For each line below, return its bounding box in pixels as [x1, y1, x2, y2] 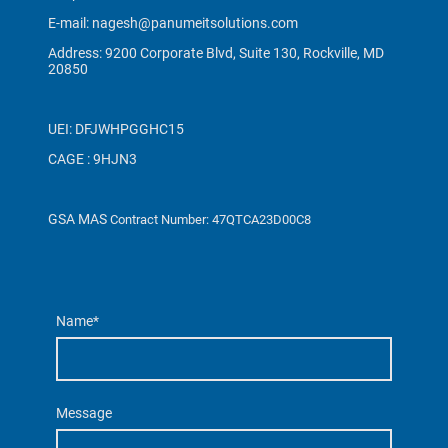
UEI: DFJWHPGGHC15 [48, 120, 184, 137]
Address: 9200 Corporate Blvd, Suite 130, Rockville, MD [48, 44, 384, 61]
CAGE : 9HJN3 [48, 150, 137, 167]
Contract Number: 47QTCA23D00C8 [110, 211, 311, 227]
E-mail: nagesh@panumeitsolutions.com [48, 14, 298, 31]
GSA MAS [48, 210, 110, 227]
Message [56, 404, 112, 421]
